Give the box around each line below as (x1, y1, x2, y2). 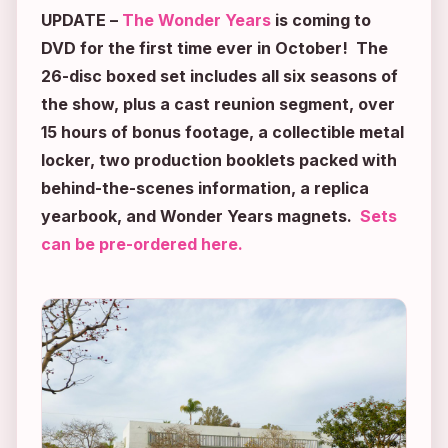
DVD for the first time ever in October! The (41, 37, 388, 58)
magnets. (273, 205, 360, 226)
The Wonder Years (122, 9, 271, 30)
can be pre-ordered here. (41, 233, 243, 254)
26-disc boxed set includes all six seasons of (41, 65, 398, 86)
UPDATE (41, 9, 106, 30)
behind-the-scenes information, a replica (41, 177, 369, 198)
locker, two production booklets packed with (41, 149, 397, 170)
